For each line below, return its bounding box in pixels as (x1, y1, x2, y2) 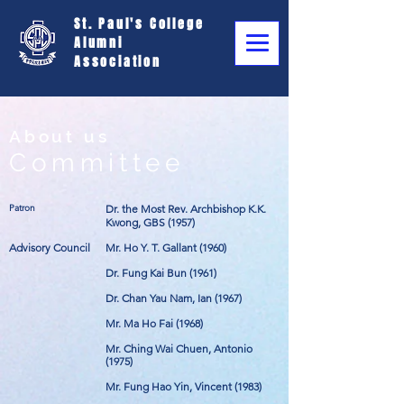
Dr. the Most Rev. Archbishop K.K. (106, 202, 266, 216)
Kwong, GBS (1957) (106, 216, 195, 229)
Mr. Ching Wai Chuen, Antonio (106, 342, 252, 355)
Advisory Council (9, 241, 90, 254)
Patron (9, 202, 38, 214)
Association (74, 52, 161, 71)
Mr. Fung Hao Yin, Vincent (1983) (106, 380, 262, 393)
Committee (9, 148, 185, 178)
